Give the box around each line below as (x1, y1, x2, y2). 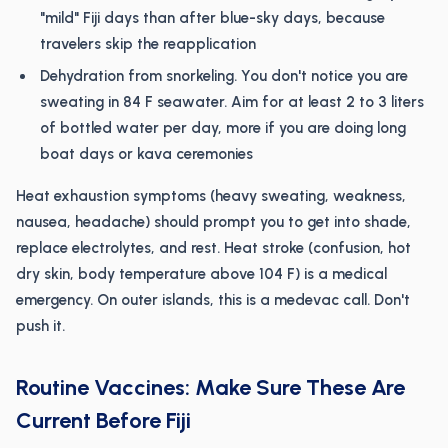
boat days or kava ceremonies (40, 145, 253, 163)
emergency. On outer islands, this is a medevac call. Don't (16, 291, 410, 309)
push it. (16, 317, 65, 335)
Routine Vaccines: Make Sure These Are (16, 374, 405, 401)
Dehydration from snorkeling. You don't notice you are (40, 67, 408, 85)
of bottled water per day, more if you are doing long (40, 119, 406, 137)
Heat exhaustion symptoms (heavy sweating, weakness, (16, 187, 406, 205)
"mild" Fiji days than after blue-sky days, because (40, 9, 385, 27)
